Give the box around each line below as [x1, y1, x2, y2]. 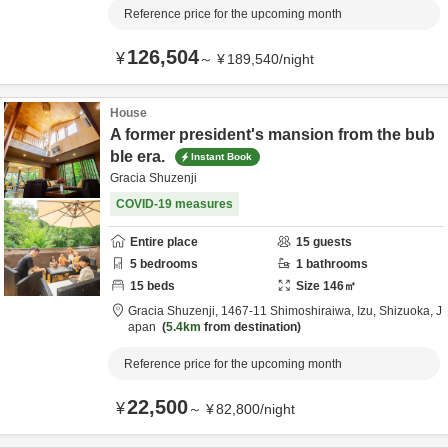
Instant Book [191, 150, 252, 162]
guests [310, 235, 352, 249]
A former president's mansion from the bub [110, 126, 435, 143]
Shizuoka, [379, 304, 436, 318]
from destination [201, 320, 297, 334]
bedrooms [137, 257, 198, 271]
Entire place [130, 235, 198, 249]
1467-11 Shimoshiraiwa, [221, 304, 357, 318]
